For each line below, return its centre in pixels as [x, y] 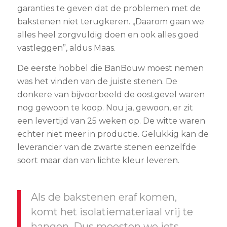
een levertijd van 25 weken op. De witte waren [111, 121]
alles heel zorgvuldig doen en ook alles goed [108, 35]
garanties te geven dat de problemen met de [109, 9]
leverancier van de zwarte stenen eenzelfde [106, 147]
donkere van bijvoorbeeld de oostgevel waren [111, 95]
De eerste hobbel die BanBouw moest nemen [110, 68]
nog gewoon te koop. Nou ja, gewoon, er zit [105, 108]
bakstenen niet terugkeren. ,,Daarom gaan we [110, 22]
